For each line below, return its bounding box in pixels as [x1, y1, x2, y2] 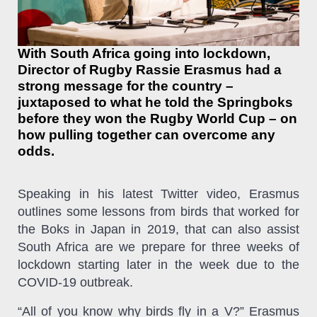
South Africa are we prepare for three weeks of [18, 239, 299, 254]
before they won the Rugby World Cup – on [18, 110, 297, 126]
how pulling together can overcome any [18, 127, 275, 142]
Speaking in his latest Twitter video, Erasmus [18, 186, 299, 201]
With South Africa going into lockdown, [18, 45, 270, 61]
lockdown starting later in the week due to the [18, 257, 299, 272]
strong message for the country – [18, 78, 234, 93]
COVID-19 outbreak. [18, 275, 133, 289]
